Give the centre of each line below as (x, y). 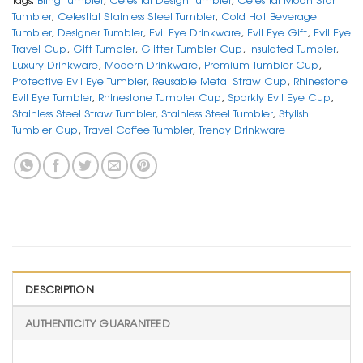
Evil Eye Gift (277, 32)
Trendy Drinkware (242, 130)
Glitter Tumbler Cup (192, 49)
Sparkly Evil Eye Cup (279, 97)
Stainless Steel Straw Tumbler (83, 113)
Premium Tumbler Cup (261, 65)
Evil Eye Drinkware (195, 32)
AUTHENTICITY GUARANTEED (98, 323)
